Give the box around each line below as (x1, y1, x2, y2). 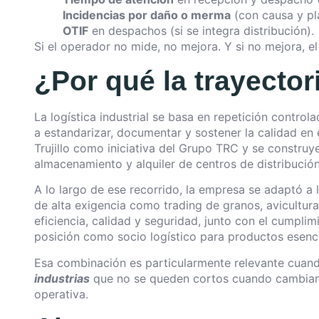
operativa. (34, 286, 88, 301)
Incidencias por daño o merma (63, 8, 231, 23)
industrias (34, 271, 90, 286)
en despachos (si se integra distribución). (88, 23, 314, 38)
